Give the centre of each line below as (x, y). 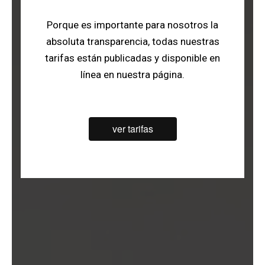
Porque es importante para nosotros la (132, 25)
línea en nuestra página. (132, 74)
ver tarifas (132, 128)
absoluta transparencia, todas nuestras (132, 41)
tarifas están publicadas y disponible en (132, 58)
